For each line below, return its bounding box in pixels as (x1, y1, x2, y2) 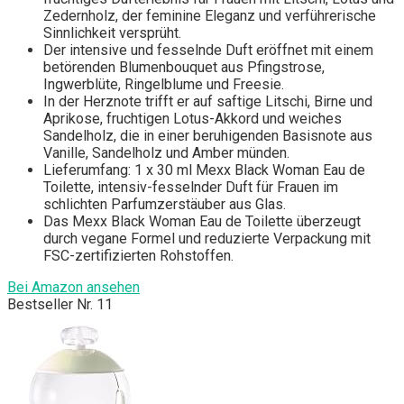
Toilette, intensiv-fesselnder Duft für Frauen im (43, 179, 338, 197)
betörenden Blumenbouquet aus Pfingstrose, (43, 59, 325, 77)
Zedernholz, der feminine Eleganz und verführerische (43, 7, 376, 25)
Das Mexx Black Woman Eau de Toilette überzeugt (43, 213, 361, 231)
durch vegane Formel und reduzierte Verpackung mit (43, 230, 371, 248)
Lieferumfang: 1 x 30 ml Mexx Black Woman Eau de (43, 161, 365, 179)
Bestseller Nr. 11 (7, 296, 113, 314)
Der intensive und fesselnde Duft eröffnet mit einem (43, 41, 373, 60)
